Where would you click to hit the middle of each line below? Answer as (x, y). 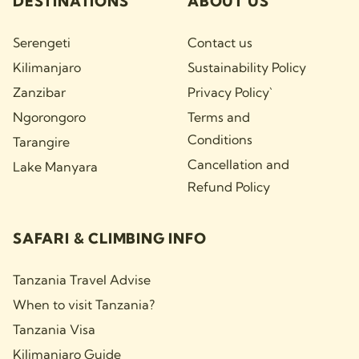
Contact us (220, 43)
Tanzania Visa (54, 330)
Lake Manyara (55, 167)
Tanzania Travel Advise (82, 280)
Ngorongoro (49, 117)
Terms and (219, 117)
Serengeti (42, 43)
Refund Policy (229, 187)
